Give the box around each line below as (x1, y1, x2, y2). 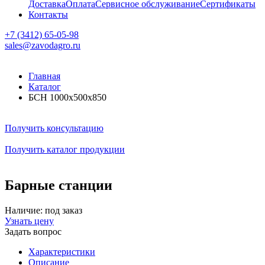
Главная (28, 70, 60, 81)
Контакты (28, 9, 68, 20)
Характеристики (28, 246, 95, 257)
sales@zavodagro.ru (5, 40, 80, 50)
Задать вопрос (5, 226, 62, 237)
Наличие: (5, 205, 45, 215)
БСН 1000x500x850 (28, 92, 106, 102)
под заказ (45, 205, 82, 215)
